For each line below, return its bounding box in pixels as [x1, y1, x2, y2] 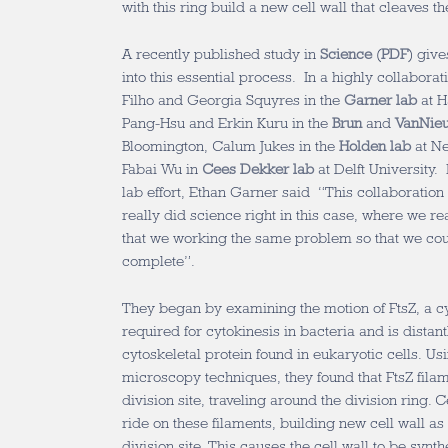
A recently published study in [122, 46, 320, 62]
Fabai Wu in [122, 161, 202, 177]
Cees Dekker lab [202, 161, 314, 177]
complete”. [122, 253, 199, 269]
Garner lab [344, 92, 417, 108]
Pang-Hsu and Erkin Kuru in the [122, 115, 332, 131]
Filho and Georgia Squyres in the [122, 92, 344, 108]
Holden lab [339, 138, 411, 154]
